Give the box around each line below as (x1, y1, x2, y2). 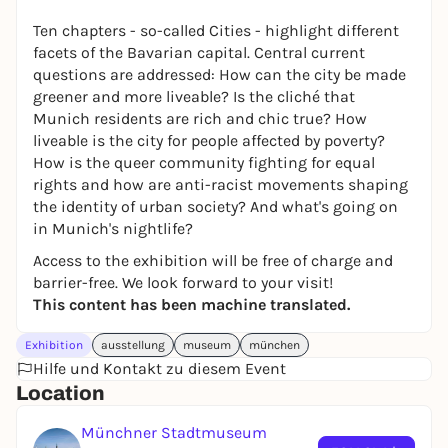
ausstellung (101, 338, 165, 352)
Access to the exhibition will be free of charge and (33, 251, 393, 270)
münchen (249, 338, 300, 352)
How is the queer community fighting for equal (33, 153, 375, 172)
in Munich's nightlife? (33, 219, 193, 238)
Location (16, 382, 105, 404)
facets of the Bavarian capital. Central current (33, 43, 365, 62)
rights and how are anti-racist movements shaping (33, 175, 408, 194)
